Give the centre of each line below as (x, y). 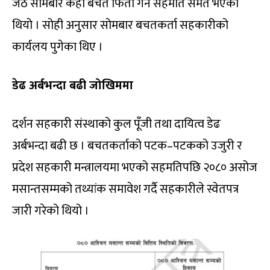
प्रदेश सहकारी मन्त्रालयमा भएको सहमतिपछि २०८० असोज (135, 167)
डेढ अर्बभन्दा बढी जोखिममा (73, 85)
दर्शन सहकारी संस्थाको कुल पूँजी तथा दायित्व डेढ (116, 124)
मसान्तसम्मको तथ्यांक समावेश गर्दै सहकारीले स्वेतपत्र (125, 189)
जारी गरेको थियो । (51, 211)
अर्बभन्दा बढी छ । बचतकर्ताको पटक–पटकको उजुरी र (127, 146)
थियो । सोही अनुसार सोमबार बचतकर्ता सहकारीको (120, 25)
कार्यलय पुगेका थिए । (58, 47)
